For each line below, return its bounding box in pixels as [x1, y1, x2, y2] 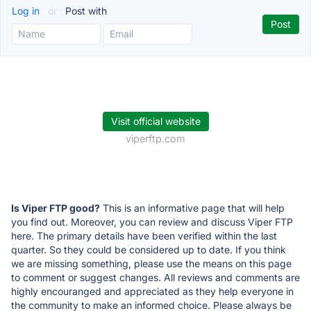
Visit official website [110, 115, 201, 127]
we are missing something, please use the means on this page [11, 257, 292, 269]
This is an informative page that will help [100, 201, 285, 214]
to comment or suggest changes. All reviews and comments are [11, 271, 300, 283]
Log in [12, 4, 42, 17]
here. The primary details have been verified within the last [11, 229, 277, 242]
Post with [62, 4, 107, 17]
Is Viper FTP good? [11, 201, 100, 214]
